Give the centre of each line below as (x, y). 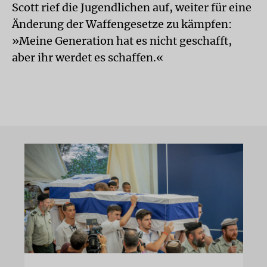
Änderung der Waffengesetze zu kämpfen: (122, 24)
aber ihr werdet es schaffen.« (88, 58)
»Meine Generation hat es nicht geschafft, (122, 41)
